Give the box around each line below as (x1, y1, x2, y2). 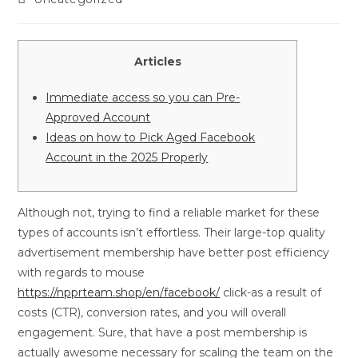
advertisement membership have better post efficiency (18, 245, 330, 260)
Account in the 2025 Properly (46, 150, 209, 165)
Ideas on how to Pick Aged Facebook (46, 130, 256, 145)
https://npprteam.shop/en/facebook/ (18, 285, 221, 300)
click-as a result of (220, 285, 322, 300)
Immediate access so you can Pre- (46, 90, 241, 105)
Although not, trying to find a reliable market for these (18, 205, 320, 220)
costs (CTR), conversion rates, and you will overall (18, 305, 287, 320)
